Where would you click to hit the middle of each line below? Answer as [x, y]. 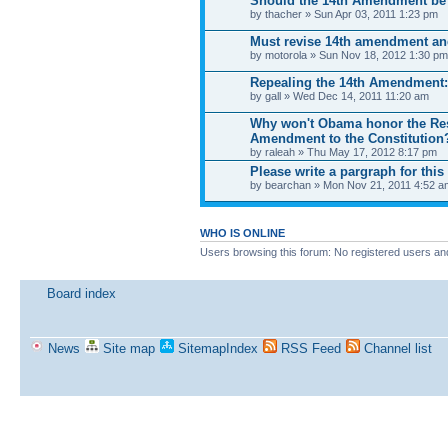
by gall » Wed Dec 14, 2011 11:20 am [339, 96]
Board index [81, 293]
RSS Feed [309, 349]
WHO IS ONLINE [242, 233]
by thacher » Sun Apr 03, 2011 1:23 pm [344, 14]
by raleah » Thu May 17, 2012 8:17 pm [343, 152]
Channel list [396, 349]
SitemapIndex [216, 349]
